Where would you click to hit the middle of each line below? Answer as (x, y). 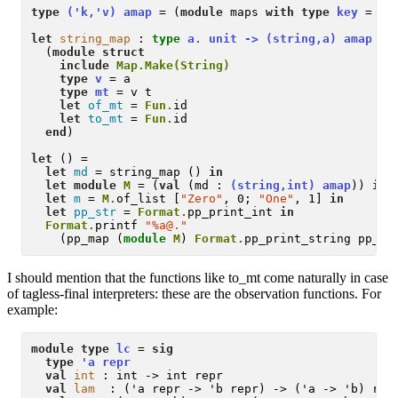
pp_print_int (234, 211)
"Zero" (202, 198)
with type (298, 12)
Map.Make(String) (174, 65)
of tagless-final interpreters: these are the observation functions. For (194, 293)
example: (32, 309)
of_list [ (149, 198)
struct (124, 52)
